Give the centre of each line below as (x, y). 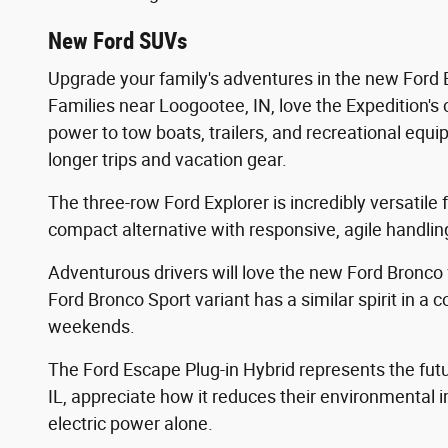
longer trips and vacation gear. (167, 160)
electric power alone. (130, 424)
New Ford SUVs (117, 40)
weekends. (91, 327)
